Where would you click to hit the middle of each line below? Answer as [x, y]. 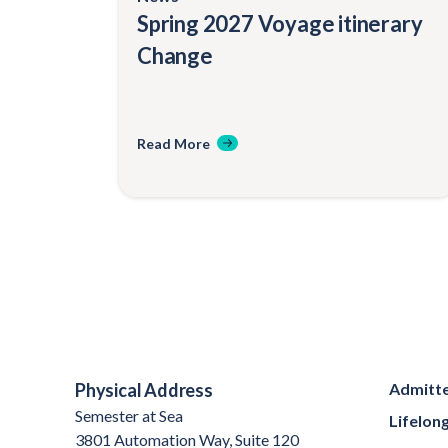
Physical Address [144, 389]
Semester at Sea [129, 415]
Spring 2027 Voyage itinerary [280, 23]
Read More [173, 143]
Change [175, 55]
